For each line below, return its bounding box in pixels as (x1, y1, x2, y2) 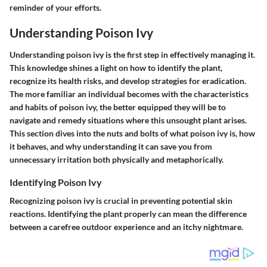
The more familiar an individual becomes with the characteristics (10, 89, 249, 99)
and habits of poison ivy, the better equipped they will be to (10, 102, 226, 112)
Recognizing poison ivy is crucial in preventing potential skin (10, 195, 232, 206)
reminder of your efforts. (10, 2, 101, 13)
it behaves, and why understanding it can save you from (10, 141, 212, 151)
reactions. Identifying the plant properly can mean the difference (10, 209, 247, 219)
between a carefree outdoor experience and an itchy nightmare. (10, 222, 243, 232)
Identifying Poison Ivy (10, 176, 102, 188)
